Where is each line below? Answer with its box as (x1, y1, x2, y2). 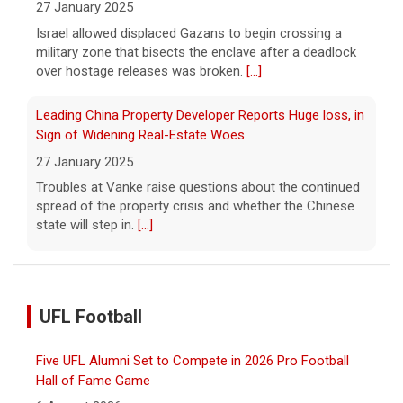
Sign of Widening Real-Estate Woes (36, 127, 245, 144)
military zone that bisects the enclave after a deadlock (36, 43, 356, 60)
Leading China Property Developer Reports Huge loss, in (36, 107, 364, 124)
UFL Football (40, 305, 142, 327)
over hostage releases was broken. (36, 62, 246, 79)
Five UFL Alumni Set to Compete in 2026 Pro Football (36, 352, 349, 369)
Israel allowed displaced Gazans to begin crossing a (36, 24, 342, 41)
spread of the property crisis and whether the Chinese (36, 198, 354, 215)
